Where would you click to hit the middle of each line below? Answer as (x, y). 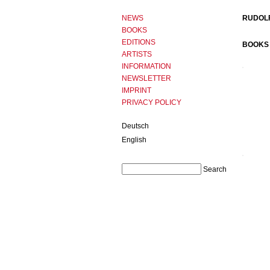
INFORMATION (146, 66)
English (134, 140)
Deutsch (135, 126)
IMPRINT (137, 90)
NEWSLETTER (146, 78)
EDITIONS (139, 42)
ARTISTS (137, 54)
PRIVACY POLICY (152, 102)
